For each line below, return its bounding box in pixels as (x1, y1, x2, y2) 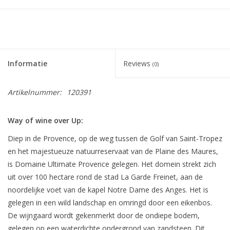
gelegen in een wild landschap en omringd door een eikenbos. (8, 198, 212, 208)
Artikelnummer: (8, 87, 62, 98)
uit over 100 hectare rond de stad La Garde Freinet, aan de (8, 172, 203, 182)
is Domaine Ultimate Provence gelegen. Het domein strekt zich (8, 159, 216, 169)
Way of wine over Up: (8, 116, 83, 126)
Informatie (8, 59, 47, 69)
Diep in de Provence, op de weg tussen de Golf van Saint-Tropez (8, 133, 222, 144)
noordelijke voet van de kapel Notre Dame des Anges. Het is (8, 185, 208, 195)
